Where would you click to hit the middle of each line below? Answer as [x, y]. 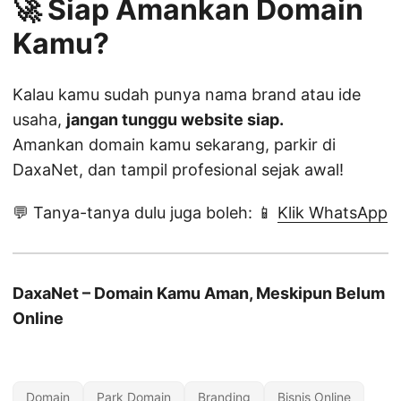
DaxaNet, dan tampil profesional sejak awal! [178, 170]
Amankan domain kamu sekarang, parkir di [174, 145]
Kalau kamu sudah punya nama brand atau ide [187, 95]
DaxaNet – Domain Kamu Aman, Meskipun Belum [199, 294]
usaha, [39, 120]
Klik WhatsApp [333, 213]
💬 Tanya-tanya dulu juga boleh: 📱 [145, 213]
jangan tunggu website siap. [175, 120]
